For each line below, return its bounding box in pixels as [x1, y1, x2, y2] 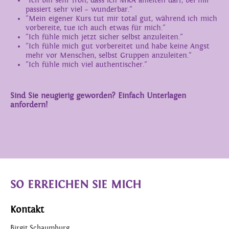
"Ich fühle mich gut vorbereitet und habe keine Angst [26, 42, 210, 51]
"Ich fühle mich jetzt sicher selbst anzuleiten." [26, 33, 183, 41]
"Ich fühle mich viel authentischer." [26, 60, 147, 69]
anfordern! [10, 100, 48, 110]
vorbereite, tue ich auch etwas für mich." [26, 24, 166, 32]
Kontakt [10, 204, 44, 215]
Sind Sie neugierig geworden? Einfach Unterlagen [10, 91, 186, 101]
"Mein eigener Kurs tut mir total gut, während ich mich [26, 14, 217, 23]
